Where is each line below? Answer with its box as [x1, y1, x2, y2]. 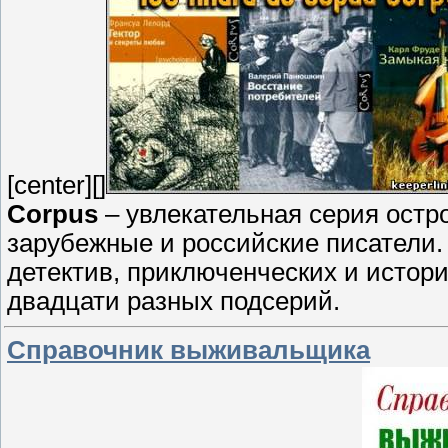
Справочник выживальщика [7, 336, 370, 365]
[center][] [7, 170, 106, 199]
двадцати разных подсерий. [7, 286, 340, 315]
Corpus [7, 199, 98, 228]
